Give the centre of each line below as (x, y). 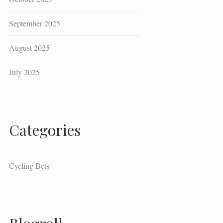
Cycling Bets (29, 165)
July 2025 (24, 72)
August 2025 (29, 47)
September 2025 (34, 23)
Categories (45, 130)
